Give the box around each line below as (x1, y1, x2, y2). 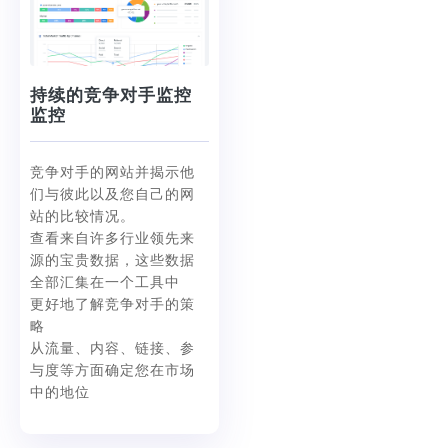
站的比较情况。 (30, 210, 135, 225)
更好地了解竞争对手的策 (30, 298, 195, 313)
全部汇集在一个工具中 (30, 276, 180, 291)
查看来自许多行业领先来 (30, 232, 195, 247)
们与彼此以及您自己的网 (30, 188, 195, 203)
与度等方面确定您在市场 (30, 364, 195, 379)
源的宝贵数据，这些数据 (30, 254, 195, 269)
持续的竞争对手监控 (30, 87, 192, 105)
